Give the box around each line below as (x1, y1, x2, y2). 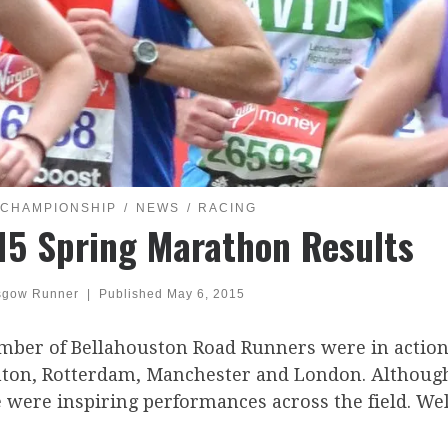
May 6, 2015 (166, 287, 245, 301)
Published (98, 287, 167, 301)
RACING (198, 201, 258, 216)
